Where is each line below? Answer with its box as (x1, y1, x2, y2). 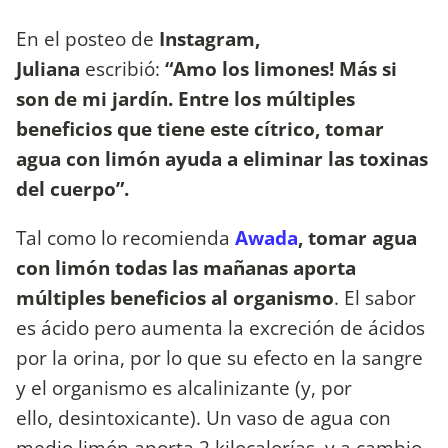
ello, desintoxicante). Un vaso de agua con (16, 403, 391, 431)
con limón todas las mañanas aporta (16, 253, 356, 281)
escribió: (85, 54, 165, 82)
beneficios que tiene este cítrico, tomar (16, 114, 384, 142)
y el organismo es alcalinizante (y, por (16, 373, 352, 401)
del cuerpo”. (16, 174, 129, 202)
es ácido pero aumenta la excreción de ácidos (16, 313, 425, 341)
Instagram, (159, 24, 260, 52)
